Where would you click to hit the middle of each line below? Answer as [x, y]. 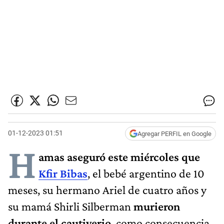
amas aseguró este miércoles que [119, 156]
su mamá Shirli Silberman [71, 206]
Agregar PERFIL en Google [174, 133]
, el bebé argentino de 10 [146, 173]
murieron [157, 206]
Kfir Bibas [63, 173]
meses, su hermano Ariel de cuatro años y [107, 189]
